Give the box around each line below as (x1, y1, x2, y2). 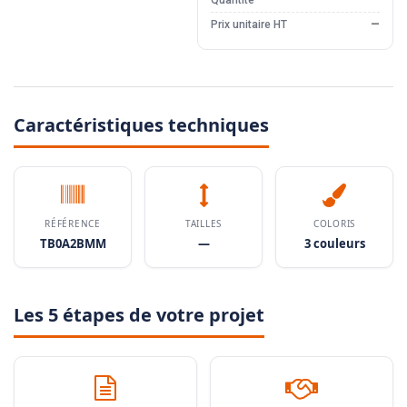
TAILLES (185, 217, 222, 231)
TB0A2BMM (39, 235, 106, 253)
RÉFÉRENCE (45, 217, 101, 231)
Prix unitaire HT (210, 18, 287, 32)
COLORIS (313, 217, 355, 231)
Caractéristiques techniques (14, 113, 269, 138)
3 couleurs (303, 235, 365, 253)
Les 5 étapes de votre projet (14, 303, 264, 328)
